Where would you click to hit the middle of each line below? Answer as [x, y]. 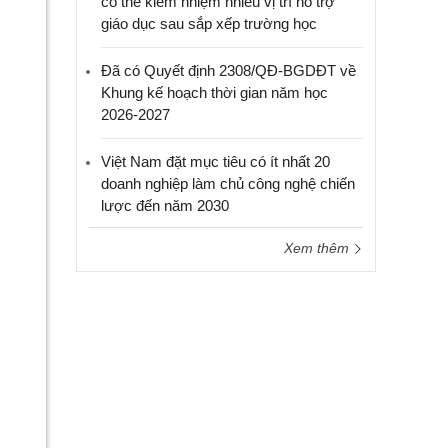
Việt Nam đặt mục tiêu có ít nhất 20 [215, 161]
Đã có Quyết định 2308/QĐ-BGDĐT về [228, 70]
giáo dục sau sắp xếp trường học [209, 23]
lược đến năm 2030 [165, 205]
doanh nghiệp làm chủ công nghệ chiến [228, 183]
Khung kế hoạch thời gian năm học [214, 92]
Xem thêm [318, 248]
